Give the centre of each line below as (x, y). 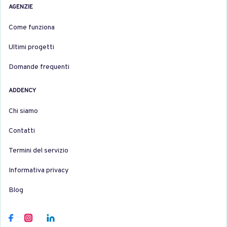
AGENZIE (21, 7)
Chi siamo (23, 111)
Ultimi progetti (31, 47)
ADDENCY (22, 90)
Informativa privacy (39, 170)
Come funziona (32, 27)
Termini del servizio (39, 150)
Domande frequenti (39, 67)
